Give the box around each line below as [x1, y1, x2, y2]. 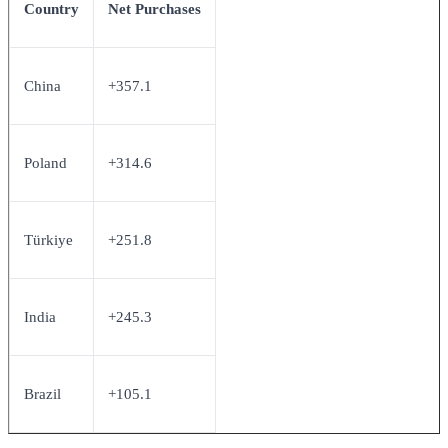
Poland [23, 153, 67, 171]
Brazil [23, 384, 61, 402]
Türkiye [23, 230, 73, 248]
